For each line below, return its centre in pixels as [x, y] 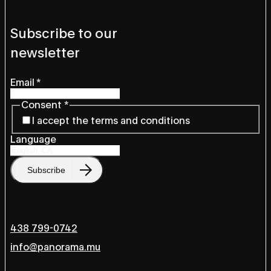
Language [33, 139]
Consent [43, 105]
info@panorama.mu [55, 247]
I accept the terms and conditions [111, 120]
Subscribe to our [64, 33]
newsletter [45, 53]
